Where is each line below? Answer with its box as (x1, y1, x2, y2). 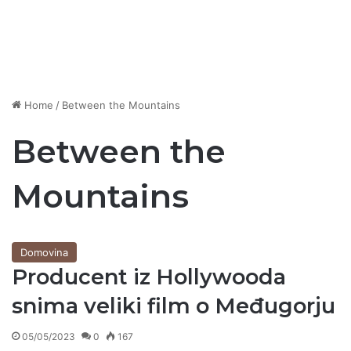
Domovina (20, 246, 68, 259)
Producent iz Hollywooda (12, 264, 286, 291)
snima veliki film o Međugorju (12, 293, 335, 320)
